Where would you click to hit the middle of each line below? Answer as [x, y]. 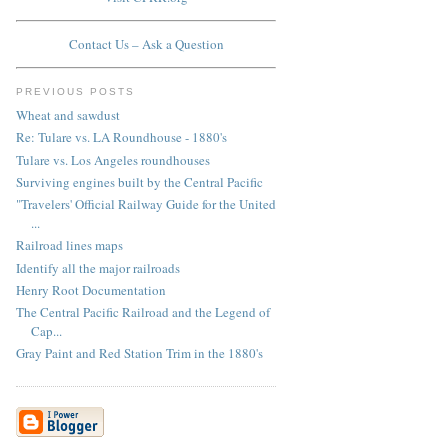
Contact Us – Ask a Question [146, 44]
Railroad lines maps [69, 245]
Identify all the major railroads [98, 267]
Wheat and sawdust [68, 115]
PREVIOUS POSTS [76, 91]
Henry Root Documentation [91, 289]
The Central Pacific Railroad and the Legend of [143, 312]
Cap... [46, 331]
